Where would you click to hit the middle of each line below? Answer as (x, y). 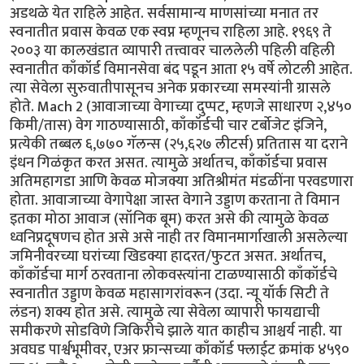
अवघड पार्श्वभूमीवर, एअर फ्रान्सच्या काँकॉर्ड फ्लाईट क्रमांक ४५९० (180, 349)
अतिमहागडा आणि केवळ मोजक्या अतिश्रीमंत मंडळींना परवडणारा (182, 181)
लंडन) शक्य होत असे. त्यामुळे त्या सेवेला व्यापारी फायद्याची (165, 312)
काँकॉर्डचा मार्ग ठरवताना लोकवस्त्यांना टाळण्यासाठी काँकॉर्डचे (173, 275)
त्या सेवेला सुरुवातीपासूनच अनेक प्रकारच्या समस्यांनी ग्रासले (170, 88)
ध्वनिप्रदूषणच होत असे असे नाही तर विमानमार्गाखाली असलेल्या (179, 237)
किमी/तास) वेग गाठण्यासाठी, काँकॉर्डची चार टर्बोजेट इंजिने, (168, 125)
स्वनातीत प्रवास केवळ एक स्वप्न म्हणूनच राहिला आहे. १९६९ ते (171, 32)
